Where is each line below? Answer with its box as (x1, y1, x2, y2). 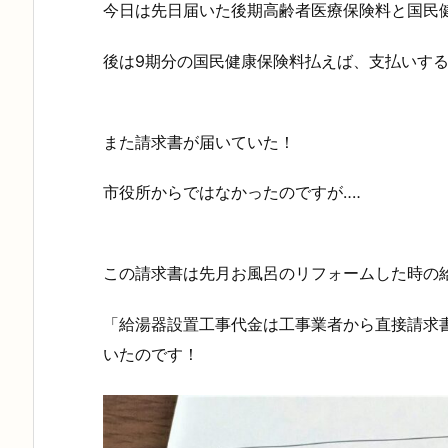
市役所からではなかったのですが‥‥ (103, 182, 361, 203)
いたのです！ (103, 343, 199, 364)
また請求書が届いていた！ (103, 131, 295, 152)
